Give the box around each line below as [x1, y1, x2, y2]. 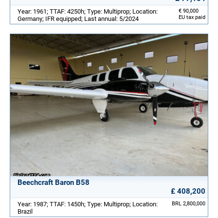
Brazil [18, 207, 33, 215]
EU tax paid [179, 14, 205, 20]
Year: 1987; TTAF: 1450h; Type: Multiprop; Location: [18, 200, 158, 208]
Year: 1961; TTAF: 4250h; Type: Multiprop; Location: [18, 7, 158, 15]
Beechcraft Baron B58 [18, 178, 90, 187]
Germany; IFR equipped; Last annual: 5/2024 [18, 15, 139, 22]
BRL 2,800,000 [172, 200, 205, 207]
